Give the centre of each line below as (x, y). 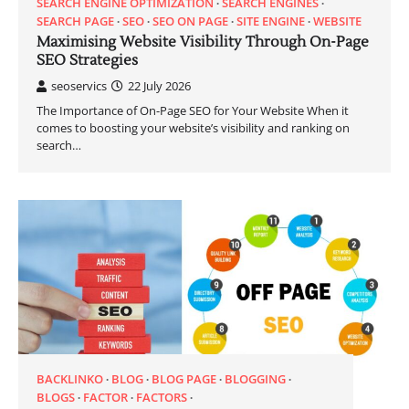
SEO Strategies (87, 60)
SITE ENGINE (271, 21)
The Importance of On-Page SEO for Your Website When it (193, 110)
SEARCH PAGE (75, 21)
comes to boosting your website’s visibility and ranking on (193, 128)
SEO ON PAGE (190, 21)
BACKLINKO (70, 379)
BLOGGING (255, 379)
